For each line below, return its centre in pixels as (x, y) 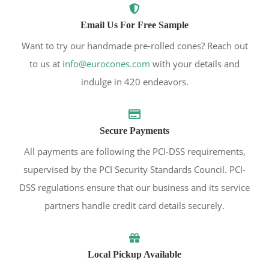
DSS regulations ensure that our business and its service (134, 187)
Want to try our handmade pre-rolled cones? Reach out (134, 45)
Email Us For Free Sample (134, 25)
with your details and (195, 63)
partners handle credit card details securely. (134, 205)
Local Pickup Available (134, 254)
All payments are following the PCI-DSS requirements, (134, 151)
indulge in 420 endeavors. (134, 81)
